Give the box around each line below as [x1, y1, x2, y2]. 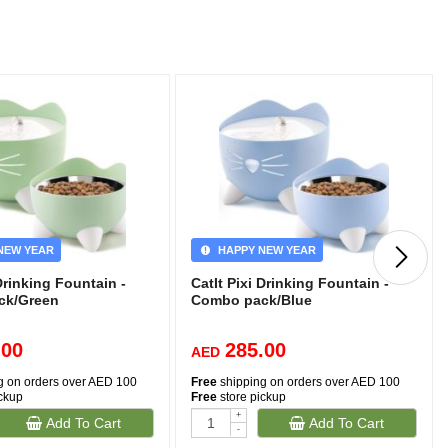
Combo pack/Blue [191, 292, 313, 308]
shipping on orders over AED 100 [217, 375, 401, 389]
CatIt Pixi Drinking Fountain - [191, 275, 390, 291]
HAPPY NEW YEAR [212, 244, 317, 256]
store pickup [217, 390, 287, 404]
